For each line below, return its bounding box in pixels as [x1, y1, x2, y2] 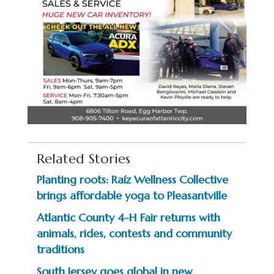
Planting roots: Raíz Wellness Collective [36, 172, 228, 187]
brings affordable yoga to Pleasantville [36, 188, 227, 203]
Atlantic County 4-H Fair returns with [36, 210, 220, 225]
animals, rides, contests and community [36, 226, 232, 241]
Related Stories [36, 150, 130, 168]
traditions [36, 242, 84, 257]
